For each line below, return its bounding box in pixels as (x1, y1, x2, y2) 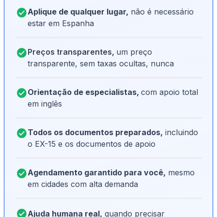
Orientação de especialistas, (28, 87, 141, 97)
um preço (116, 47, 152, 57)
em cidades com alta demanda (28, 179, 138, 189)
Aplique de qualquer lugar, (28, 7, 128, 17)
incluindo (163, 127, 198, 138)
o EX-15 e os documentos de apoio (28, 139, 155, 149)
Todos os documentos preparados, (28, 127, 163, 138)
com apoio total (141, 87, 198, 97)
